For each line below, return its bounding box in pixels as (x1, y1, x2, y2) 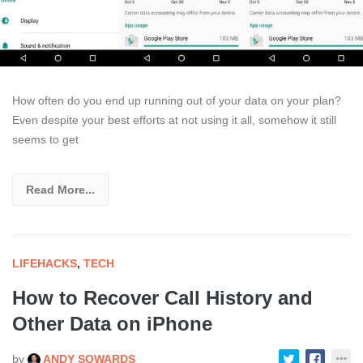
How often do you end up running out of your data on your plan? (12, 93, 341, 107)
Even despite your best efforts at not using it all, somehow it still (12, 113, 336, 126)
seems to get (12, 132, 79, 146)
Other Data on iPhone (12, 312, 212, 335)
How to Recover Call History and (12, 286, 313, 309)
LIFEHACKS (12, 256, 77, 270)
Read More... (26, 182, 95, 196)
